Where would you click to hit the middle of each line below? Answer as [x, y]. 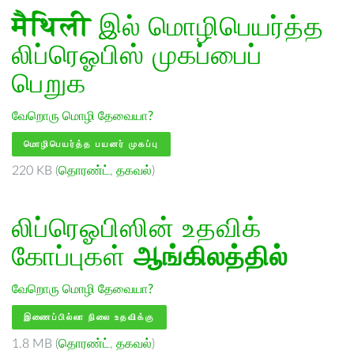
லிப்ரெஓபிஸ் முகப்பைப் [137, 56]
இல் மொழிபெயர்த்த [207, 28]
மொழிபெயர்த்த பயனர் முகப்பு [91, 144]
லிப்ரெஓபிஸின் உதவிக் [137, 229]
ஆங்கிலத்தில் [211, 258]
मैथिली [51, 28]
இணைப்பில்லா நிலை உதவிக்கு [89, 317]
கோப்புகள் [73, 258]
